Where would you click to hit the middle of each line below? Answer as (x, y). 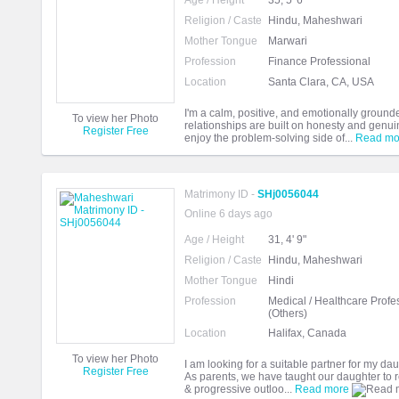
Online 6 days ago (228, 214)
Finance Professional (319, 62)
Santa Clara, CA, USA (321, 82)
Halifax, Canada (307, 334)
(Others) (288, 314)
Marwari (288, 41)
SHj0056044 (288, 195)
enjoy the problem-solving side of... (270, 138)
